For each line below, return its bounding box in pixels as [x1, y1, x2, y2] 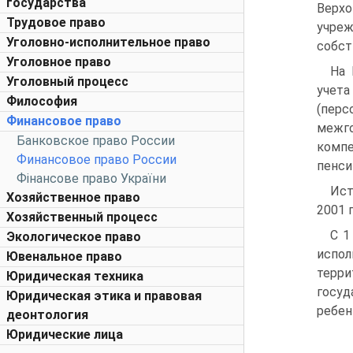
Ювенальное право [6, 249, 122, 264]
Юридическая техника [6, 269, 143, 284]
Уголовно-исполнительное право [6, 35, 210, 50]
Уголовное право [6, 54, 111, 69]
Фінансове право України [17, 171, 166, 186]
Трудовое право [6, 15, 106, 30]
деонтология [6, 307, 88, 322]
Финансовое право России [17, 152, 176, 167]
